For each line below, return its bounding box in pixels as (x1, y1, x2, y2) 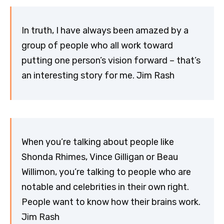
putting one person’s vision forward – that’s (21, 55, 200, 66)
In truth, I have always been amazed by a (21, 25, 188, 36)
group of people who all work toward (21, 40, 173, 51)
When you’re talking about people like (21, 136, 174, 148)
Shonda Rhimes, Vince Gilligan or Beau (21, 151, 178, 163)
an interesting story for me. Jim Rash (21, 70, 174, 81)
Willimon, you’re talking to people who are (21, 166, 191, 178)
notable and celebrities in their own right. (21, 181, 189, 193)
